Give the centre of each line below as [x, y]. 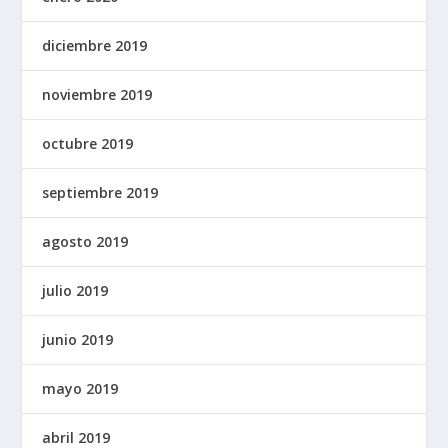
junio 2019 [78, 340]
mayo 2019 [80, 389]
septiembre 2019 [100, 193]
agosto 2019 [85, 242]
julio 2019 [75, 291]
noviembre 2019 [97, 95]
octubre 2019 [88, 144]
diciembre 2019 [95, 46]
